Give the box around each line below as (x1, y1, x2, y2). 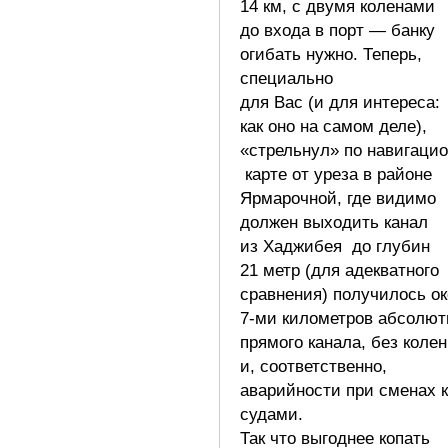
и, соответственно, (240, 356, 387, 376)
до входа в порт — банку (240, 20, 435, 40)
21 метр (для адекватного (240, 260, 439, 280)
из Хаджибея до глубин (240, 236, 430, 256)
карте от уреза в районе (240, 164, 432, 184)
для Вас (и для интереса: (240, 92, 440, 112)
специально (240, 68, 333, 88)
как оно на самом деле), (240, 116, 427, 136)
